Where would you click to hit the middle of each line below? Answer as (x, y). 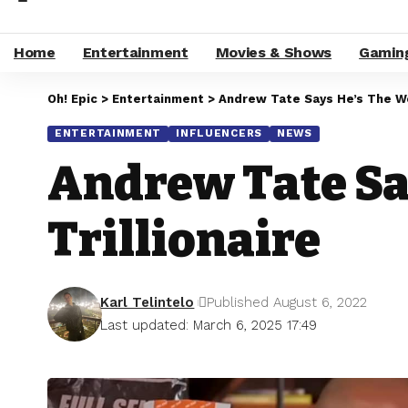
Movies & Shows (274, 52)
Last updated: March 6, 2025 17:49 (209, 325)
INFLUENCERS (219, 133)
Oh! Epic (72, 99)
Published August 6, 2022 (287, 302)
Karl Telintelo (148, 302)
